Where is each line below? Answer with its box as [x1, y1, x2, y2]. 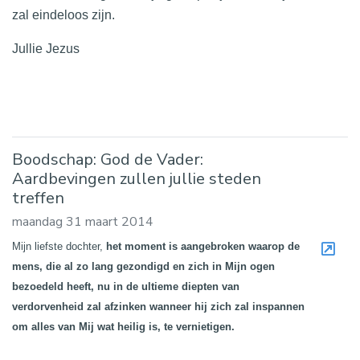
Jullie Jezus [12, 42, 80, 56]
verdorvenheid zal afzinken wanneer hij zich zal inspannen [12, 301, 305, 313]
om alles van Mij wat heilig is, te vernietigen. [12, 321, 235, 333]
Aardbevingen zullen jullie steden [12, 168, 261, 190]
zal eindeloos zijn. [12, 8, 115, 22]
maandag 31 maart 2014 [12, 213, 153, 231]
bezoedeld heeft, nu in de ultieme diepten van [12, 280, 239, 293]
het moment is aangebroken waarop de [106, 240, 300, 253]
